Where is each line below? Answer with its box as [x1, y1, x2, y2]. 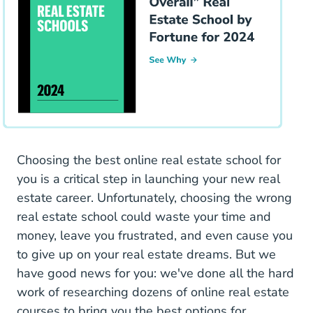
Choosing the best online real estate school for [17, 151, 281, 168]
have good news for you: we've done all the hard [17, 264, 294, 282]
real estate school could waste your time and [17, 208, 271, 225]
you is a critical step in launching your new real [17, 170, 280, 187]
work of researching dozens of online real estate [17, 283, 289, 300]
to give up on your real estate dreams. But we [17, 245, 276, 263]
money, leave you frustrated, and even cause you [17, 226, 293, 244]
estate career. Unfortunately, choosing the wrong [17, 189, 292, 206]
